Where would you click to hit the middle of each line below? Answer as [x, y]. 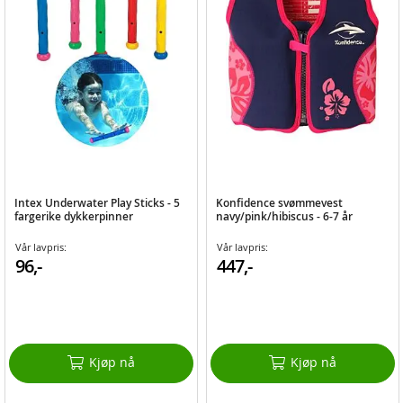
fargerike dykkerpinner [74, 216]
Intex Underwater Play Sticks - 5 [98, 202]
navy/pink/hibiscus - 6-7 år [284, 216]
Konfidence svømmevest [279, 202]
